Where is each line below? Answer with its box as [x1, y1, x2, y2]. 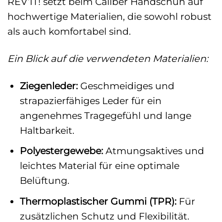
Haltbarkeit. [19, 124, 74, 136]
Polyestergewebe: [19, 145, 103, 157]
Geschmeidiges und [77, 79, 174, 92]
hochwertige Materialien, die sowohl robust [7, 10, 212, 23]
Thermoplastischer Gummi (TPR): [19, 195, 176, 207]
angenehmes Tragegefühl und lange [19, 109, 191, 121]
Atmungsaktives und [103, 145, 204, 157]
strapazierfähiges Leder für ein [19, 94, 162, 107]
